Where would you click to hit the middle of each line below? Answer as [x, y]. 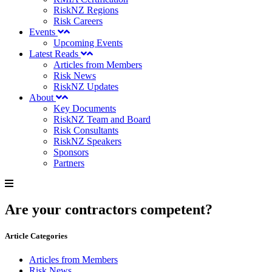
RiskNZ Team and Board [102, 119]
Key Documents [85, 108]
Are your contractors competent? [109, 209]
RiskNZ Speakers [87, 141]
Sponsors [71, 152]
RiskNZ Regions [86, 10]
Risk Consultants [86, 130]
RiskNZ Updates [86, 87]
